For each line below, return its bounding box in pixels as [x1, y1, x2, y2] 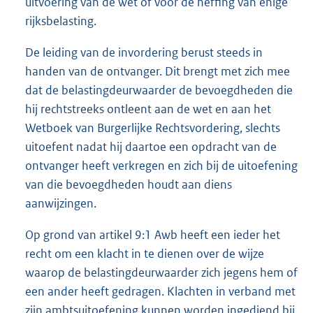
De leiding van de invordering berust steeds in [25, 45, 263, 61]
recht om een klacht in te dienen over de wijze [25, 246, 264, 262]
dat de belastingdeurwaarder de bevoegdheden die [25, 82, 293, 99]
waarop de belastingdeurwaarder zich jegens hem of [25, 265, 298, 281]
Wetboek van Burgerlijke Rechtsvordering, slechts [25, 120, 280, 136]
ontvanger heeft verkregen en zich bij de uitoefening [25, 158, 298, 174]
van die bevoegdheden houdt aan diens [25, 177, 232, 193]
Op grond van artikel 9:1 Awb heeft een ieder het [25, 227, 280, 243]
